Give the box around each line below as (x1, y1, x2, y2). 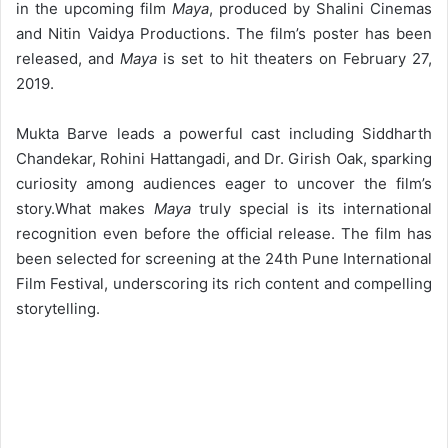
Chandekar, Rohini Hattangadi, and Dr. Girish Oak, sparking (16, 148, 432, 168)
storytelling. (16, 298, 100, 318)
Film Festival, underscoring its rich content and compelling (16, 273, 432, 293)
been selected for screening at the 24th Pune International (16, 248, 432, 268)
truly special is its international (190, 198, 433, 218)
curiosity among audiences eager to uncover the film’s (16, 173, 432, 193)
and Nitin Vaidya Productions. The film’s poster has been (16, 23, 432, 43)
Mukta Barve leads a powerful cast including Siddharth (16, 123, 432, 143)
